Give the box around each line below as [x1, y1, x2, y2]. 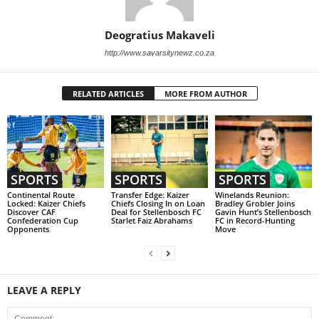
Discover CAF [7, 206, 56, 217]
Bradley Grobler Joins [214, 197, 295, 209]
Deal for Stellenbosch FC [110, 206, 202, 217]
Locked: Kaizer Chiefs [7, 197, 85, 209]
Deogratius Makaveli [104, 28, 215, 42]
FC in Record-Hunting [214, 214, 295, 226]
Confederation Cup [7, 214, 78, 226]
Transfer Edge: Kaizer [110, 189, 189, 200]
